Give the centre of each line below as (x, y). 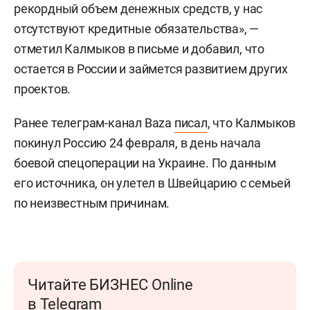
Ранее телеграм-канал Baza (94, 123)
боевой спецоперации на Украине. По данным (145, 163)
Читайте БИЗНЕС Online (110, 285)
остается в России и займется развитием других (151, 69)
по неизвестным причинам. (92, 203)
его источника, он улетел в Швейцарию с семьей (152, 183)
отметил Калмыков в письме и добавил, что (139, 49)
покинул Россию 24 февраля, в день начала (137, 143)
